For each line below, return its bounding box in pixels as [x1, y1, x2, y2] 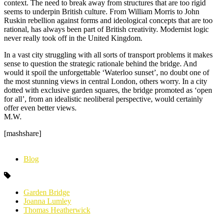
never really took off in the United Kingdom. [4, 33, 142, 42]
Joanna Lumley [24, 196, 71, 205]
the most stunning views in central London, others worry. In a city [4, 77, 207, 85]
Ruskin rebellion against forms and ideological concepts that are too [4, 16, 213, 25]
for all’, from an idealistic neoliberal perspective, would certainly [4, 94, 203, 103]
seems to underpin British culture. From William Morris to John [4, 7, 199, 16]
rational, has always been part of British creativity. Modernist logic [4, 25, 209, 33]
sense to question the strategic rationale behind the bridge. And [4, 59, 197, 68]
